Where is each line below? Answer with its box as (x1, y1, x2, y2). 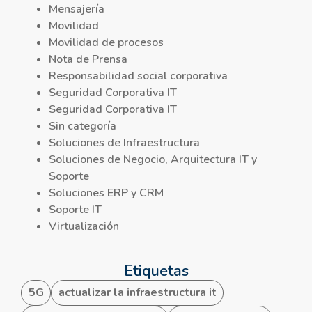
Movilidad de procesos (49, 34, 164, 50)
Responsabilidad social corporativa (49, 68, 228, 84)
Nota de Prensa (49, 51, 127, 67)
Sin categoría (49, 118, 116, 134)
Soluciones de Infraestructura (49, 134, 200, 150)
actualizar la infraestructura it (58, 285, 217, 301)
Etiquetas (123, 260, 189, 281)
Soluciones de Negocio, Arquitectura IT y (49, 151, 257, 167)
